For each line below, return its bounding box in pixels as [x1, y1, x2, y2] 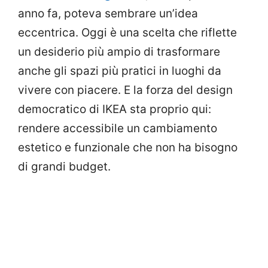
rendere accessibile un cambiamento [18, 121, 217, 135]
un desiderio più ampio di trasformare [18, 44, 220, 59]
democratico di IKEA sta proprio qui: [18, 102, 211, 116]
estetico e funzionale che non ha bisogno [18, 140, 237, 154]
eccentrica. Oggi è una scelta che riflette [18, 25, 237, 39]
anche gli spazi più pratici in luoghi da [18, 63, 221, 78]
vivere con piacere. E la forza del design [18, 83, 233, 97]
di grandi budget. [18, 159, 111, 173]
